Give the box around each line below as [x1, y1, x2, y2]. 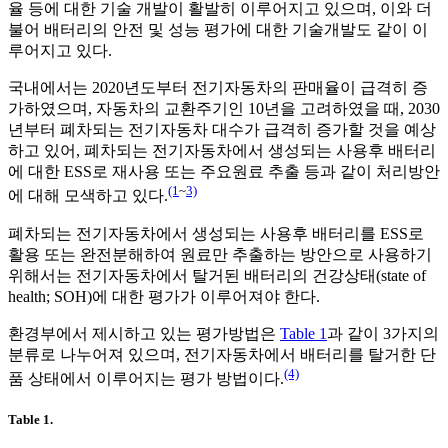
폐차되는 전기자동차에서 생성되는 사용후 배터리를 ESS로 [8, 224, 424, 242]
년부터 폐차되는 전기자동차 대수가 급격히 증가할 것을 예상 [8, 121, 436, 139]
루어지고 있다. [8, 42, 112, 60]
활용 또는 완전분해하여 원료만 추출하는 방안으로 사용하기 [8, 245, 432, 263]
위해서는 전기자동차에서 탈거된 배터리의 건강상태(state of [8, 266, 426, 284]
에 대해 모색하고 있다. [8, 187, 168, 205]
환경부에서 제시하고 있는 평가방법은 [8, 324, 280, 342]
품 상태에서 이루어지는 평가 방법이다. [8, 369, 284, 387]
